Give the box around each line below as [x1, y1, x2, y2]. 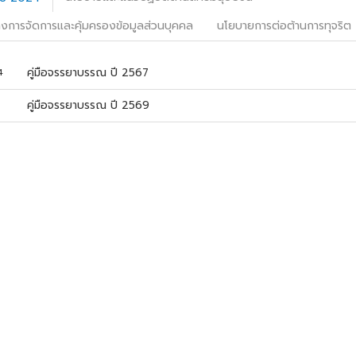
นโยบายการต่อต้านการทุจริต [217, 17, 351, 34]
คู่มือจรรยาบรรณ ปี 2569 [27, 96, 149, 114]
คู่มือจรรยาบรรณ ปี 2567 [27, 64, 149, 81]
